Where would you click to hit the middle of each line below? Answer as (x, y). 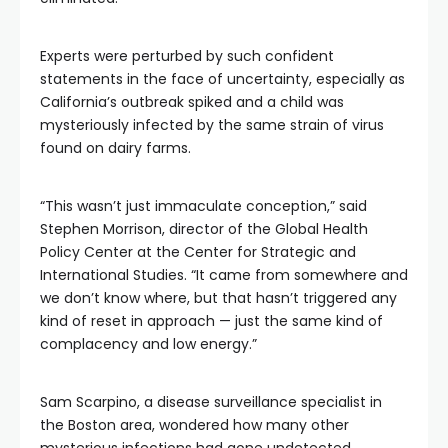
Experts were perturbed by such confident (187, 56)
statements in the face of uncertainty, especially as (222, 79)
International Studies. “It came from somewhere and (224, 275)
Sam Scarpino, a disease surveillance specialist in (211, 402)
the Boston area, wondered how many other (194, 425)
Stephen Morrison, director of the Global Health (204, 229)
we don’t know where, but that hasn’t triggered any (218, 298)
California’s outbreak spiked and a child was (192, 102)
